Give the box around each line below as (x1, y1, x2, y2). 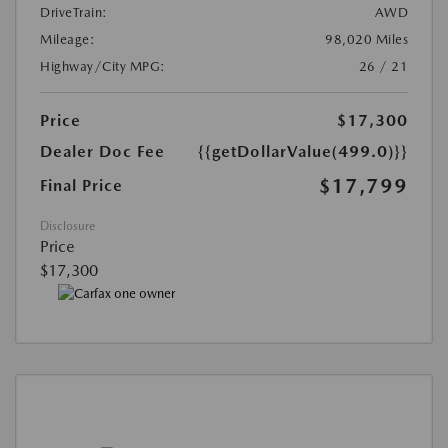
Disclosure (40, 218, 95, 233)
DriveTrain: (40, 4, 108, 20)
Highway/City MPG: (40, 58, 166, 74)
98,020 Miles (325, 31, 408, 47)
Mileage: (40, 31, 95, 47)
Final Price (40, 175, 123, 195)
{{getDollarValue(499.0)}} (198, 141, 408, 161)
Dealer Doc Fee (40, 141, 165, 161)
